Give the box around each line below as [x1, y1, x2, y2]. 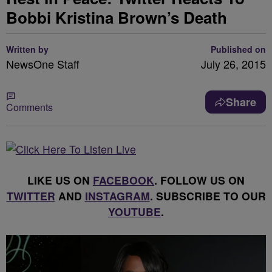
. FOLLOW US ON [154, 172, 245, 188]
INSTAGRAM [84, 188, 150, 203]
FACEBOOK [93, 172, 154, 188]
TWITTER [6, 188, 55, 203]
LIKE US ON [27, 172, 93, 188]
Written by [6, 43, 49, 55]
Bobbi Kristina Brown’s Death [6, 6, 227, 29]
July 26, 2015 [201, 56, 266, 72]
